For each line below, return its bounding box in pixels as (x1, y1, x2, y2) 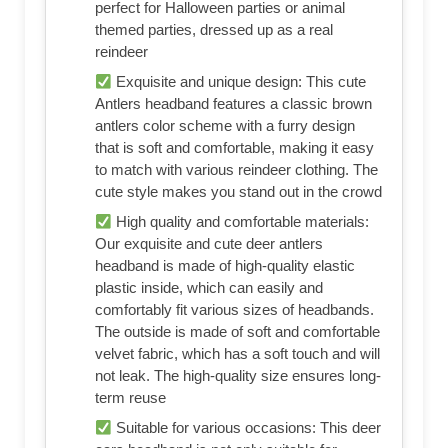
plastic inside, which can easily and (95, 279, 323, 297)
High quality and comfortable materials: (112, 213, 370, 231)
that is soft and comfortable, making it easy (95, 139, 374, 157)
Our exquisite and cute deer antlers (95, 235, 323, 253)
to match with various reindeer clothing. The (95, 161, 378, 179)
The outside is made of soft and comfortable (95, 323, 380, 341)
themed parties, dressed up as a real (95, 21, 333, 39)
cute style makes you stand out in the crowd (95, 183, 382, 201)
